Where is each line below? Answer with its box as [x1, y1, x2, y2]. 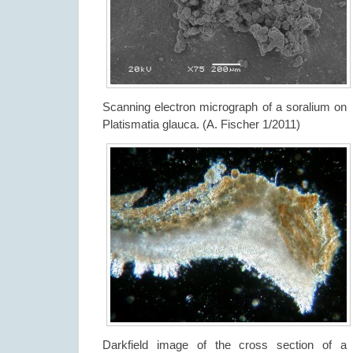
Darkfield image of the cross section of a [102, 338, 347, 351]
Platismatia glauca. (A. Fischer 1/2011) [102, 117, 300, 131]
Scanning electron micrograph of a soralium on [102, 100, 347, 113]
